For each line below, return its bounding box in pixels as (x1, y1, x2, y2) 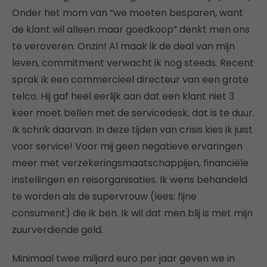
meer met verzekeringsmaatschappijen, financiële (12, 156, 249, 170)
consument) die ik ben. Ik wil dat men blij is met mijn (12, 206, 253, 220)
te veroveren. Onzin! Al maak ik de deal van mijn (12, 39, 235, 53)
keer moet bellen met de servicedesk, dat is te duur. (12, 105, 254, 120)
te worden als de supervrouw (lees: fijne (12, 189, 197, 203)
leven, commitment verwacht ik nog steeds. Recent (12, 55, 254, 70)
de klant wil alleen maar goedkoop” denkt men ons (12, 22, 250, 36)
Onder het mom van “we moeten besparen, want (12, 5, 243, 20)
